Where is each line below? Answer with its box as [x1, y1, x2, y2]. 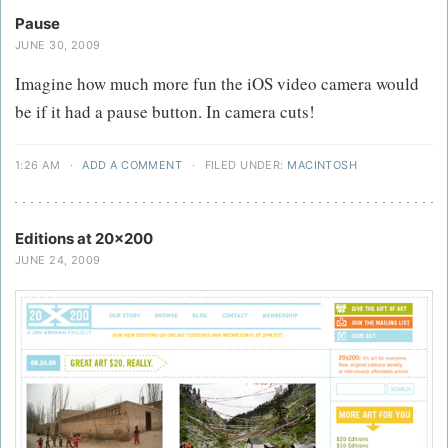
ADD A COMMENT [82, 158, 183, 173]
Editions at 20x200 [15, 229, 153, 249]
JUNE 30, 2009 [15, 38, 101, 53]
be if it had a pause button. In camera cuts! [15, 100, 315, 124]
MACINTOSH [287, 158, 358, 173]
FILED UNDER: [201, 158, 288, 173]
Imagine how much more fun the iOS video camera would [15, 72, 419, 96]
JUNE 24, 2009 [15, 253, 101, 268]
